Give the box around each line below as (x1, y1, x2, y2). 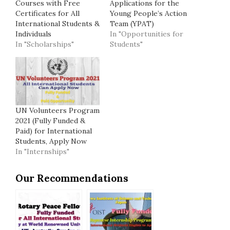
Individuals (15, 29, 51, 39)
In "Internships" (15, 146, 69, 156)
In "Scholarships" (15, 40, 74, 49)
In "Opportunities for (110, 29, 183, 39)
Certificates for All (15, 9, 80, 18)
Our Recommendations (15, 171, 128, 184)
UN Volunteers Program (15, 105, 100, 115)
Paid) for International (15, 126, 92, 136)
